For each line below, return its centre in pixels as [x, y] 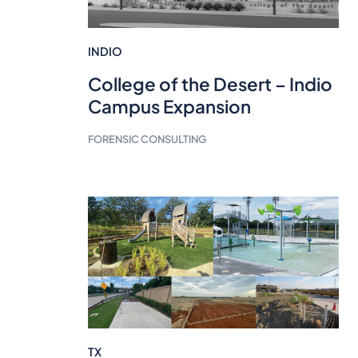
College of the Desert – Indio [210, 84]
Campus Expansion [169, 106]
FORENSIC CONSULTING [147, 139]
